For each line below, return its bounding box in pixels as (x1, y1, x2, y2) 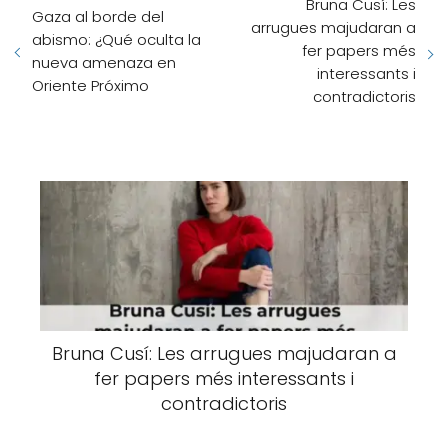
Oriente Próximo (32, 74, 149, 96)
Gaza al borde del (32, 5, 164, 27)
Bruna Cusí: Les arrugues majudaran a (51, 341, 397, 366)
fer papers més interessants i (94, 366, 354, 391)
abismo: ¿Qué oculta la (32, 28, 201, 50)
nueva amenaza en (32, 51, 176, 73)
